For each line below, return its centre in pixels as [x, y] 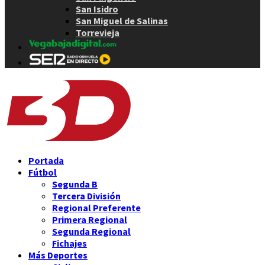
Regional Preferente [96, 208]
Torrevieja [98, 32]
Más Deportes [58, 255]
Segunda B [75, 184]
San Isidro [97, 9]
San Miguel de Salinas [122, 20]
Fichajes [70, 243]
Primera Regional [90, 220]
